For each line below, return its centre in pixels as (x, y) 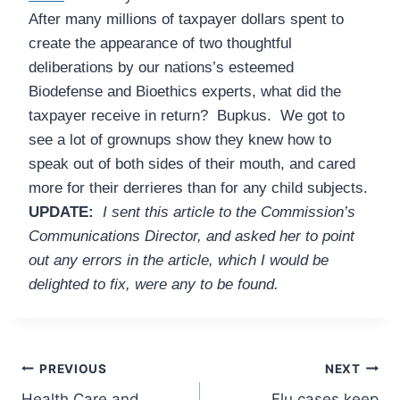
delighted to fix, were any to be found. (154, 285)
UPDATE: (61, 212)
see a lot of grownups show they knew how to (180, 140)
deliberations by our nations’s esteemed (161, 68)
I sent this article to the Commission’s (227, 212)
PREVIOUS (73, 368)
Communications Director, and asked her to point (192, 237)
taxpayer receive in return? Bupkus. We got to (187, 116)
